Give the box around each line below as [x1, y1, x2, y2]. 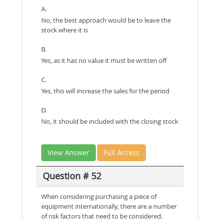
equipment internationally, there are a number [41, 201, 177, 211]
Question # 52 [42, 170, 101, 182]
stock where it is [41, 25, 88, 34]
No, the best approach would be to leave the [41, 15, 171, 25]
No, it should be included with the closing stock [41, 116, 178, 126]
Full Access [104, 147, 139, 157]
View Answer [48, 147, 89, 157]
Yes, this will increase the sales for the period [41, 86, 169, 95]
